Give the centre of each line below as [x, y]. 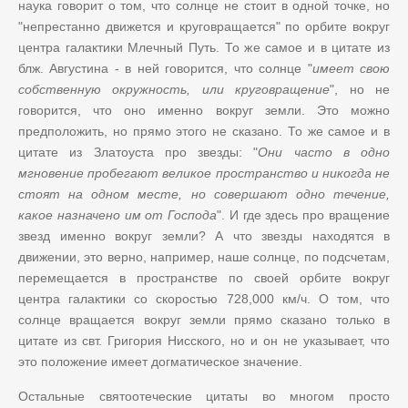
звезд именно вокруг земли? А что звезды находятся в [204, 235]
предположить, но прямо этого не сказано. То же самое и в [204, 131]
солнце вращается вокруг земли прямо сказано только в [204, 319]
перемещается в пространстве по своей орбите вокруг [204, 277]
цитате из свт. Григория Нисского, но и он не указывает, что [204, 340]
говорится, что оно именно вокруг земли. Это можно [204, 110]
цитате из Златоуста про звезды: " [138, 152]
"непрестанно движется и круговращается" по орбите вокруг [204, 26]
